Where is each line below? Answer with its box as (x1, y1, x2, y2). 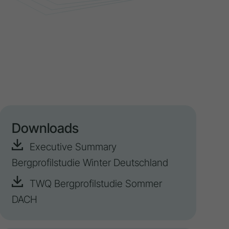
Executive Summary (27, 141, 117, 153)
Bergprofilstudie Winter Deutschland (12, 156, 169, 169)
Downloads (12, 120, 79, 136)
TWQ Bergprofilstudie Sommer (27, 177, 163, 190)
